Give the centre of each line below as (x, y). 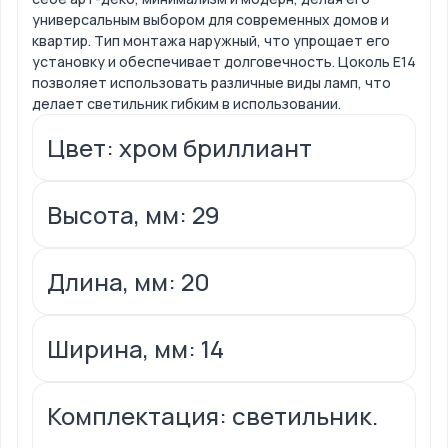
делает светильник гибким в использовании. (186, 104)
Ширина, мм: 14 (135, 349)
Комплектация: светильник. (212, 416)
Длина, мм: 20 (128, 282)
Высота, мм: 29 (133, 215)
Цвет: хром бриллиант (179, 148)
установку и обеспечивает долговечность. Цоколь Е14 (224, 62)
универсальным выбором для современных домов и (210, 20)
